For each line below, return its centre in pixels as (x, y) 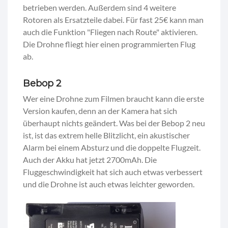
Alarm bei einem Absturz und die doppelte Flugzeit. (112, 147)
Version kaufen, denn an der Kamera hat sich (100, 110)
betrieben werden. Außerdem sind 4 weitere (99, 7)
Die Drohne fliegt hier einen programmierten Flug (109, 44)
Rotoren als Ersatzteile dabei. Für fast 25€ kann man (113, 19)
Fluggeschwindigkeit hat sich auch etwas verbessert (113, 172)
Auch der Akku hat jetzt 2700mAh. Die (90, 159)
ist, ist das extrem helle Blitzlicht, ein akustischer (106, 135)
